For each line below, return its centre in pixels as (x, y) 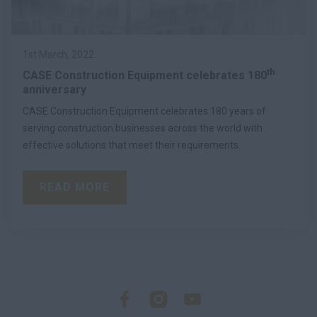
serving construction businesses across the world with (143, 128)
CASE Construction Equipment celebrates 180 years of (144, 111)
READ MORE (75, 187)
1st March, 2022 (58, 54)
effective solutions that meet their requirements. (132, 145)
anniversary (54, 89)
